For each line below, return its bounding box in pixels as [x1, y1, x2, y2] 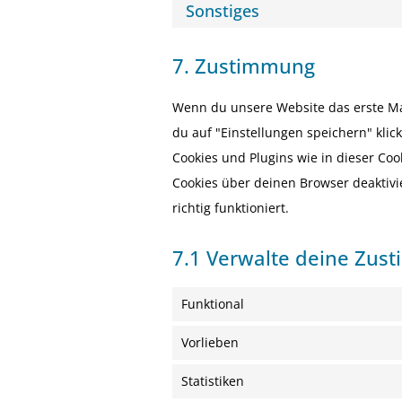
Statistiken [181, 371, 244, 389]
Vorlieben [181, 333, 239, 351]
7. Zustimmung [172, 51, 315, 79]
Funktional [181, 294, 244, 312]
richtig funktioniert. [172, 198, 289, 216]
